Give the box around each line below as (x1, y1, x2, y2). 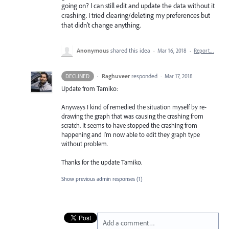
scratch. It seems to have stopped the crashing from (61, 121, 197, 130)
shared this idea (110, 47, 152, 54)
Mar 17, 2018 (164, 73, 193, 80)
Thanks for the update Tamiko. (61, 158, 142, 167)
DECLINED (65, 73, 90, 80)
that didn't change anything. (61, 20, 141, 30)
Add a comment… (103, 218, 155, 227)
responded (131, 72, 159, 80)
